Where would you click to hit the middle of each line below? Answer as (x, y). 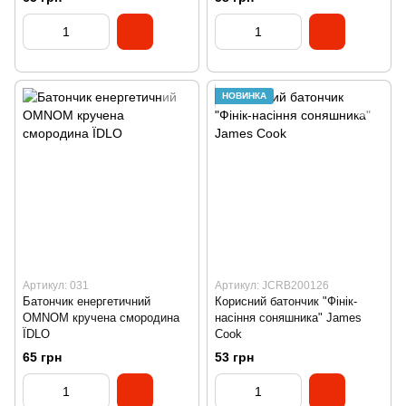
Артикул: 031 (56, 286)
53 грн (234, 357)
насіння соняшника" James (288, 318)
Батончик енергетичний (87, 302)
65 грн (42, 357)
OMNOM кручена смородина (101, 318)
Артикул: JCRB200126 (272, 286)
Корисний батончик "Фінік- (286, 302)
